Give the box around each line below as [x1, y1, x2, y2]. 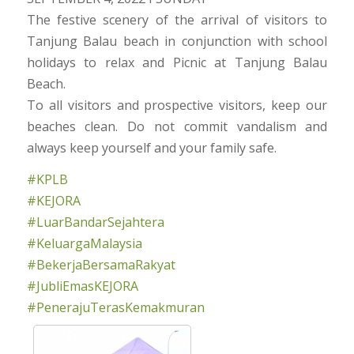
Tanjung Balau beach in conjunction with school [26, 32, 328, 50]
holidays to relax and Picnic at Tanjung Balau [26, 53, 328, 71]
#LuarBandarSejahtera [26, 213, 164, 232]
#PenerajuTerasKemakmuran [26, 299, 205, 317]
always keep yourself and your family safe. [26, 138, 277, 156]
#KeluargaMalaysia [26, 235, 142, 253]
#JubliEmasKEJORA [26, 277, 138, 296]
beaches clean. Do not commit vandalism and [26, 117, 328, 135]
